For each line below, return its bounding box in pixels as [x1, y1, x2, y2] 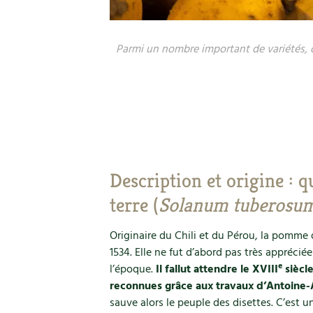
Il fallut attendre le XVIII [156, 261, 278, 279]
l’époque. [110, 261, 156, 279]
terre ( [110, 193, 159, 217]
